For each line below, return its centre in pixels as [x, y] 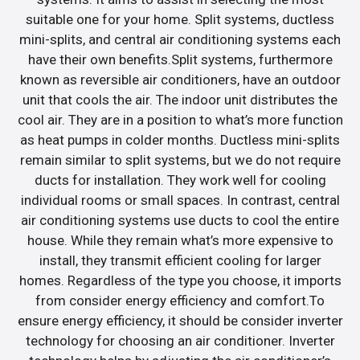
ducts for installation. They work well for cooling [180, 180]
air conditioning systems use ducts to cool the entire [180, 220]
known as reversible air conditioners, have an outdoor [180, 79]
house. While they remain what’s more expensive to [180, 240]
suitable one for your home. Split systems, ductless [180, 19]
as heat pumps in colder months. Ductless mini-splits [180, 139]
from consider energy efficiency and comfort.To [180, 300]
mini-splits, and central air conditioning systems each [180, 39]
